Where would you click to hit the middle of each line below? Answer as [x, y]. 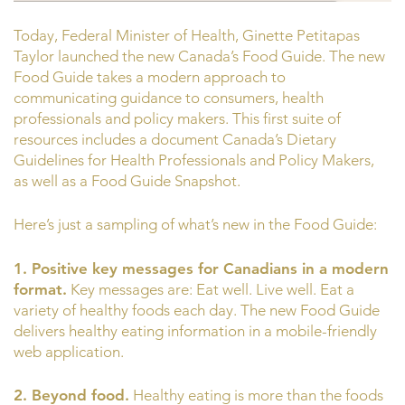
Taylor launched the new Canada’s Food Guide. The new [199, 56]
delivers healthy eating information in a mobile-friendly [195, 330]
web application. [69, 351]
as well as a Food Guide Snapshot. [127, 180]
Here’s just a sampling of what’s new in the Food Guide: [195, 225]
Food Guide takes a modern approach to [150, 76]
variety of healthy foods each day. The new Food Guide [197, 310]
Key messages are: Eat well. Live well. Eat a [211, 289]
